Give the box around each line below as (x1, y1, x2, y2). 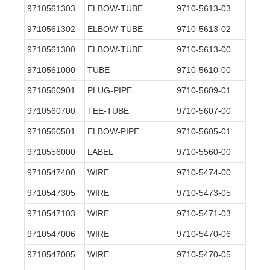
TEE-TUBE (87, 106, 129, 116)
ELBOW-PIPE (87, 127, 139, 137)
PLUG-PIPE (87, 86, 132, 96)
